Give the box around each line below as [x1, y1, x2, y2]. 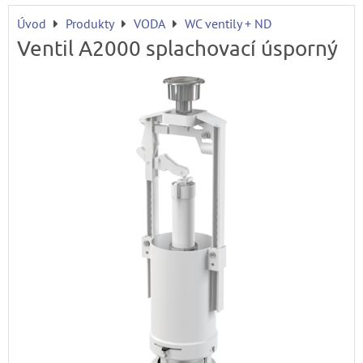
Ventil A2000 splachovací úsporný [17, 35, 338, 61]
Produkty [66, 15, 114, 32]
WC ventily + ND [185, 15, 271, 32]
